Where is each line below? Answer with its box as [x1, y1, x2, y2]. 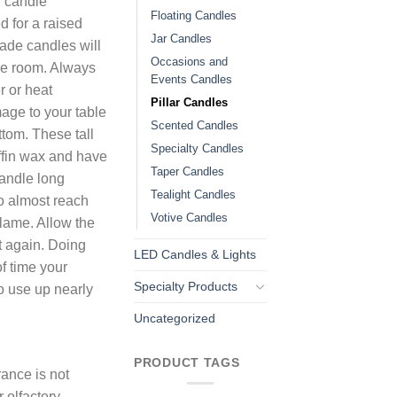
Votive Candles [151, 210, 228, 224]
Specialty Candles [151, 141, 244, 155]
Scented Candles [151, 118, 238, 132]
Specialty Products [134, 278, 237, 293]
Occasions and [151, 54, 228, 68]
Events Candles [151, 72, 232, 86]
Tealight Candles [151, 187, 236, 201]
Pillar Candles [151, 95, 228, 109]
